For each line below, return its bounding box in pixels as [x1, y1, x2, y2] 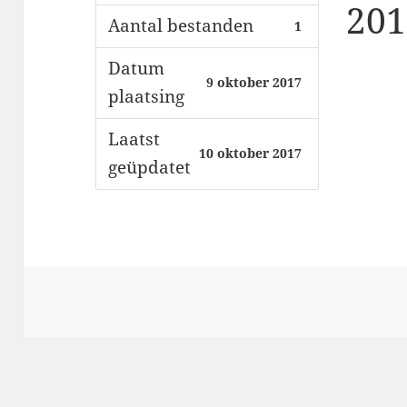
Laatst [107, 127, 160, 152]
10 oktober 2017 [199, 144, 303, 163]
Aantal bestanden [107, 14, 253, 38]
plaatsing [107, 84, 184, 109]
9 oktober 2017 [206, 74, 303, 92]
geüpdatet [107, 155, 191, 180]
